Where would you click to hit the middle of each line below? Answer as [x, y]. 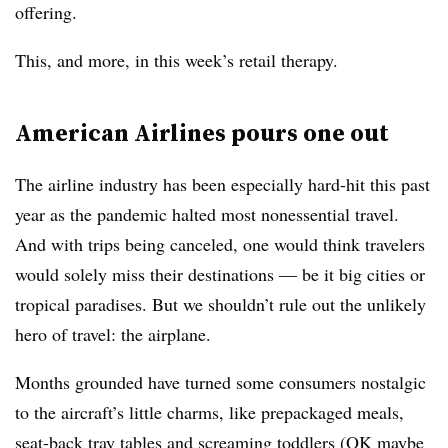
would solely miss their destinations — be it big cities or [220, 274]
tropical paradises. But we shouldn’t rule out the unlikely [220, 304]
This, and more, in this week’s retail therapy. [176, 60]
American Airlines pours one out [202, 132]
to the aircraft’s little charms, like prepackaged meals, [209, 412]
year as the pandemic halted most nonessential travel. [207, 214]
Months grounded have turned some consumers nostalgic [220, 382]
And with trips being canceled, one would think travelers [220, 244]
